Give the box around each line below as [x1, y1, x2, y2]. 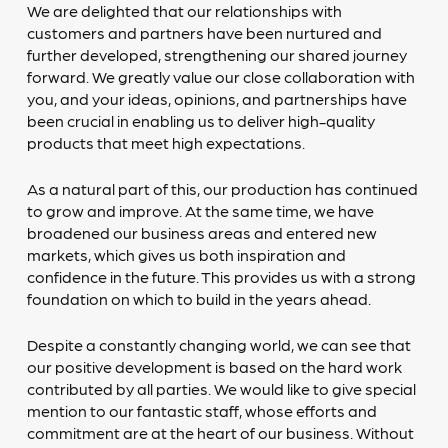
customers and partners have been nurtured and [26, 22, 382, 43]
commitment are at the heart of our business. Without [26, 422, 414, 443]
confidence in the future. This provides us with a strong [26, 266, 416, 287]
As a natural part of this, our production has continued [26, 178, 418, 199]
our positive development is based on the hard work [26, 356, 402, 377]
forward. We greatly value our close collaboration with [26, 66, 415, 87]
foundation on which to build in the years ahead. [26, 288, 371, 309]
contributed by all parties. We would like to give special [26, 378, 416, 399]
